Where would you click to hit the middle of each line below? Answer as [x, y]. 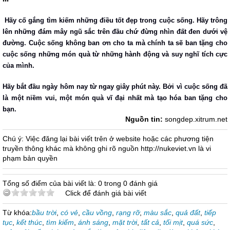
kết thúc [29, 222]
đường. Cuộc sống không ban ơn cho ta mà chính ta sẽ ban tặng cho [115, 43]
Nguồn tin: [145, 119]
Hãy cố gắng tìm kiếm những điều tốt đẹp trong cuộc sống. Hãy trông [116, 20]
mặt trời [125, 222]
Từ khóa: [17, 213]
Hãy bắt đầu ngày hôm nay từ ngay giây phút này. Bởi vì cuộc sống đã [115, 87]
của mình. [20, 65]
